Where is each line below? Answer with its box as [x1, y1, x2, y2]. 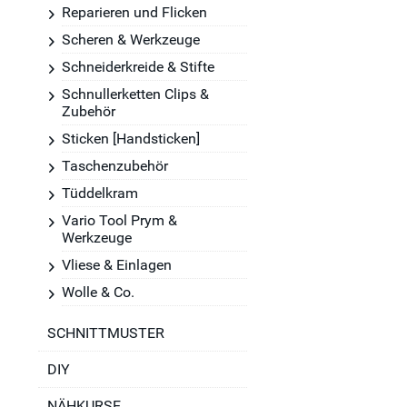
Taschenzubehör [62, 157, 168, 174]
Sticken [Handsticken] [62, 130, 200, 147]
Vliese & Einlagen [62, 256, 172, 273]
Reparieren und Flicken [62, 4, 207, 21]
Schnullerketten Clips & [62, 85, 209, 103]
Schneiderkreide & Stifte [62, 58, 214, 75]
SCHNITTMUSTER [47, 324, 164, 342]
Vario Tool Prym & [62, 212, 177, 229]
